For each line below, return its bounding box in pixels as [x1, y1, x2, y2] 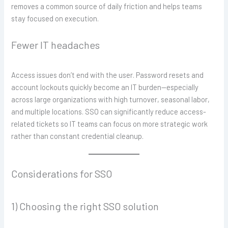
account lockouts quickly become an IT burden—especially [11, 82, 199, 92]
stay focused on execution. [11, 13, 99, 23]
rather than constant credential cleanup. [11, 131, 144, 141]
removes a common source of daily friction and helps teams [11, 1, 203, 11]
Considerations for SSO [11, 167, 113, 180]
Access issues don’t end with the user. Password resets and [11, 70, 204, 80]
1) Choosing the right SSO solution [11, 200, 159, 213]
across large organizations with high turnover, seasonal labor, [11, 95, 210, 104]
